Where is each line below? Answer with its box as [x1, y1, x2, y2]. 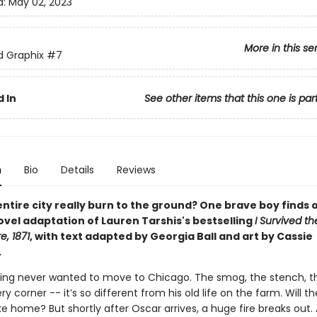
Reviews [116, 163, 156, 177]
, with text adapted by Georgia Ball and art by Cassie [29, 229, 313, 243]
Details [60, 163, 94, 177]
